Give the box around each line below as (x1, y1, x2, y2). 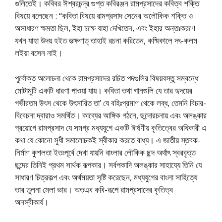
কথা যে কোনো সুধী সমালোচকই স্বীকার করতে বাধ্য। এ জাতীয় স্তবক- (15, 134, 201, 146)
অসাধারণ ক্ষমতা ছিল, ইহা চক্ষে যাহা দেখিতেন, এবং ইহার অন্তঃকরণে (15, 22, 195, 34)
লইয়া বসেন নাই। (15, 47, 62, 58)
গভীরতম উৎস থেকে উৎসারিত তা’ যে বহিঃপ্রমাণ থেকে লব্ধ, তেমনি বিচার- (15, 97, 206, 109)
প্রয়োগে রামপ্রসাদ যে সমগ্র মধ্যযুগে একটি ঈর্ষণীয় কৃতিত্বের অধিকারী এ (15, 121, 207, 133)
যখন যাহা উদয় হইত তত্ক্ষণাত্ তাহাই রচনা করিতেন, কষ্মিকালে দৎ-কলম (15, 35, 197, 46)
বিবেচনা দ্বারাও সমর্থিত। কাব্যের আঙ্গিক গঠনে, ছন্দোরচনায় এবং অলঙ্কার (15, 109, 207, 121)
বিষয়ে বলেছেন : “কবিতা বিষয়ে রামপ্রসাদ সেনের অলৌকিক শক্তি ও (15, 10, 193, 21)
